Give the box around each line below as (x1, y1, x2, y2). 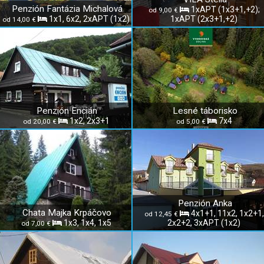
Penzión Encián (37, 105, 97, 116)
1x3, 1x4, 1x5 (63, 218, 111, 227)
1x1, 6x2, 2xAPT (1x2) (49, 14, 130, 24)
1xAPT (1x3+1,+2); (190, 5, 260, 14)
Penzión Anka (177, 198, 232, 209)
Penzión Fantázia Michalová (11, 4, 123, 14)
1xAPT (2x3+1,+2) (170, 14, 237, 24)
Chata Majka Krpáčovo (22, 207, 111, 218)
